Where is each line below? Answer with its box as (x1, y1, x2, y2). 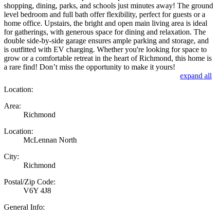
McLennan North (23, 135, 77, 144)
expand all (180, 71, 212, 80)
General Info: (4, 202, 45, 211)
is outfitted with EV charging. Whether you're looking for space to (4, 45, 207, 54)
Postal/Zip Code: (4, 177, 55, 186)
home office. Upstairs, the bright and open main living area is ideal (4, 18, 207, 27)
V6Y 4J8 (23, 186, 51, 195)
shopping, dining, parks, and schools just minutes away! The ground (4, 1, 213, 10)
